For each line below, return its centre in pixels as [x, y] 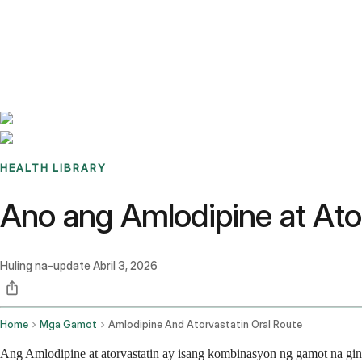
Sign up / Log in [81, 40]
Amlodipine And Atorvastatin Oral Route [205, 325]
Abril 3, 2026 [125, 266]
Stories [101, 20]
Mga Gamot [68, 325]
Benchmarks [51, 20]
